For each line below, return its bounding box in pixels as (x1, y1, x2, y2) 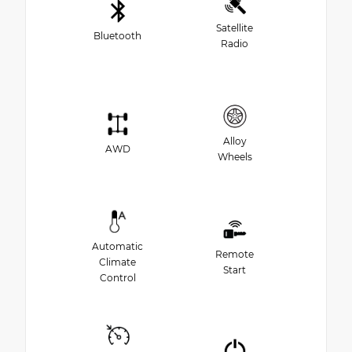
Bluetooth (93, 30, 141, 42)
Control (99, 272, 136, 284)
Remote (215, 248, 254, 261)
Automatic (92, 240, 143, 253)
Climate (99, 256, 136, 269)
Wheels (217, 151, 252, 163)
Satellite (216, 22, 253, 35)
